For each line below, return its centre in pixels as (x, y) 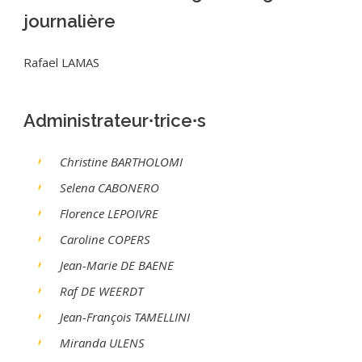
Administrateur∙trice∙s (115, 120)
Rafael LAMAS (61, 62)
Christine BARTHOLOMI (121, 161)
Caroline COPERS (105, 239)
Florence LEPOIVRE (109, 213)
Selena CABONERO (109, 187)
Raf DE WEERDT (101, 290)
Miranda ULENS (102, 342)
